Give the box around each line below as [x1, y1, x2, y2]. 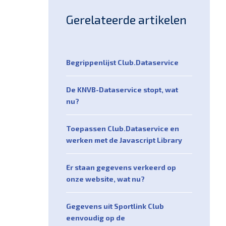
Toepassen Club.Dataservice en [66, 124, 179, 133]
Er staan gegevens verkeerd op [66, 163, 176, 172]
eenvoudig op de [66, 213, 125, 222]
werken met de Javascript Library [66, 136, 182, 145]
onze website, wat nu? [66, 175, 145, 184]
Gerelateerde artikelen [66, 12, 187, 27]
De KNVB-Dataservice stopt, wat [66, 85, 178, 94]
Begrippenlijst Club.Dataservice [66, 58, 179, 67]
